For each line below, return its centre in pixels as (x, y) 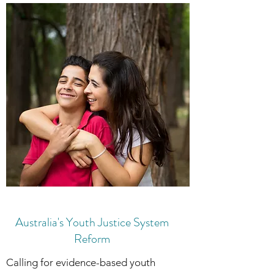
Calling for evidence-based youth (81, 262)
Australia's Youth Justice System (92, 222)
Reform (92, 239)
